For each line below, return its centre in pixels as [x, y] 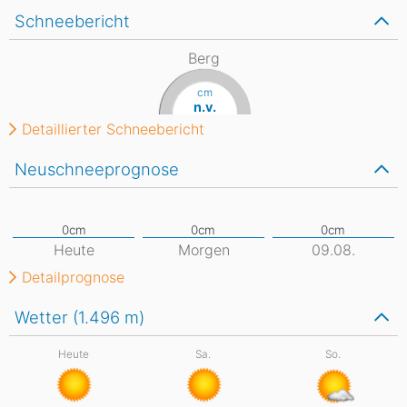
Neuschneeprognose [97, 169]
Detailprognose [73, 277]
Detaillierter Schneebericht [113, 129]
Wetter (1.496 [69, 317]
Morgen [203, 250]
